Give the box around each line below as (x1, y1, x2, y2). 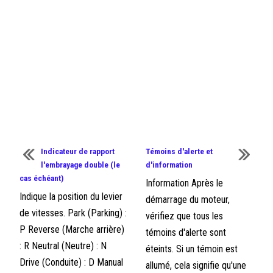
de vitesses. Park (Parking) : (19, 207, 127, 219)
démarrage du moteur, (145, 194, 230, 205)
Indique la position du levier (19, 191, 123, 202)
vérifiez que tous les (145, 210, 223, 222)
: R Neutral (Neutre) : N (19, 240, 107, 252)
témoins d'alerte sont (145, 227, 226, 238)
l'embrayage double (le (41, 160, 121, 169)
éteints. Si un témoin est (145, 243, 238, 255)
